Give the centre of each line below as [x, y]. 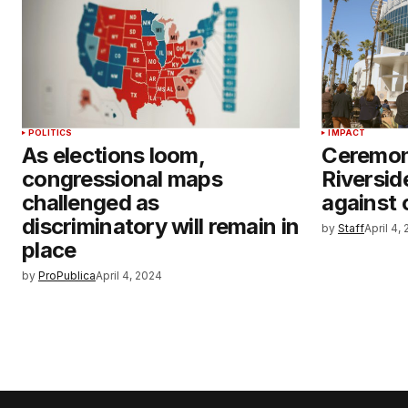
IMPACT [347, 132]
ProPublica [67, 275]
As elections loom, [113, 155]
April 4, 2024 [129, 275]
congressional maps [122, 178]
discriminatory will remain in [161, 226]
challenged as [91, 202]
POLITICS [51, 132]
